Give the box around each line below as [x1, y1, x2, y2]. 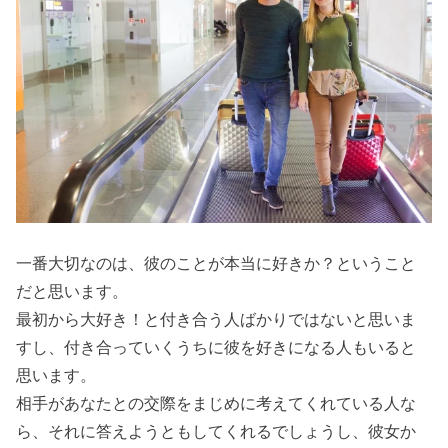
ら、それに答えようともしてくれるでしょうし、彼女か [16, 422, 417, 441]
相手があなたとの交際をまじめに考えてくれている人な [16, 394, 417, 413]
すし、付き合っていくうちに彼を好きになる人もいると [16, 338, 417, 357]
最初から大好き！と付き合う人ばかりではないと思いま [16, 310, 417, 329]
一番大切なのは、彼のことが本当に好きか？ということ [16, 254, 417, 273]
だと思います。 [16, 282, 129, 301]
